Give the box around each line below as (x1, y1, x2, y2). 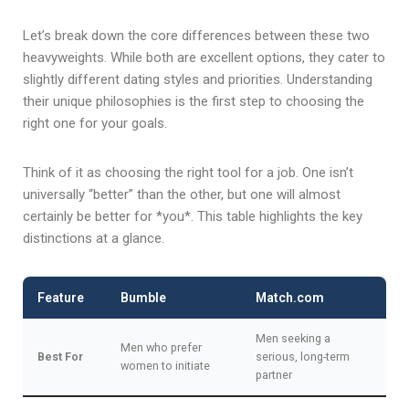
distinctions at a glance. (23, 229, 164, 246)
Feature (37, 289, 84, 305)
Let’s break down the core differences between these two (23, 26, 370, 44)
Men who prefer (121, 340, 202, 354)
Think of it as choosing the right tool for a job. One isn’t (23, 163, 353, 181)
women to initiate (121, 358, 210, 372)
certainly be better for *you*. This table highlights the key (23, 207, 362, 225)
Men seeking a (256, 330, 330, 345)
